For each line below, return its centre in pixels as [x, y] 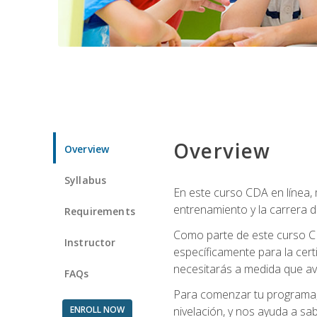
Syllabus [86, 180]
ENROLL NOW [97, 309]
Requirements [100, 211]
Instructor [90, 242]
